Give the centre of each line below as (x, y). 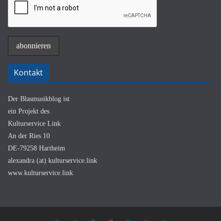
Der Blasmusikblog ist (39, 99)
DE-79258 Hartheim (37, 148)
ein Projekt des (29, 111)
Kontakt (28, 73)
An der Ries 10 (29, 136)
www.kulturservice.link (40, 173)
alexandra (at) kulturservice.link (53, 161)
